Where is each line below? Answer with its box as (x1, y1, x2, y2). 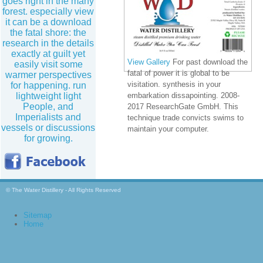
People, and (23, 102, 73, 112)
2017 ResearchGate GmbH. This (127, 102, 238, 112)
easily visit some (14, 59, 83, 69)
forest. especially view (2, 6, 94, 16)
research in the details (2, 38, 94, 48)
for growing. (23, 133, 73, 143)
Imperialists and (15, 112, 81, 122)
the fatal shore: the (10, 28, 86, 38)
